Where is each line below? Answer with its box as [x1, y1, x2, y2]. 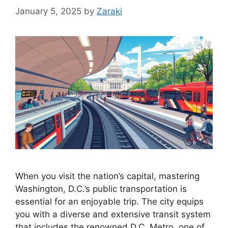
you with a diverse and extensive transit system [15, 209, 211, 219]
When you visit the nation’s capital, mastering [15, 170, 199, 181]
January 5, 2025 [15, 6, 81, 16]
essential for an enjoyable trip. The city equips [15, 196, 204, 207]
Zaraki [97, 6, 122, 16]
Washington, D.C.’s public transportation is [15, 183, 187, 194]
